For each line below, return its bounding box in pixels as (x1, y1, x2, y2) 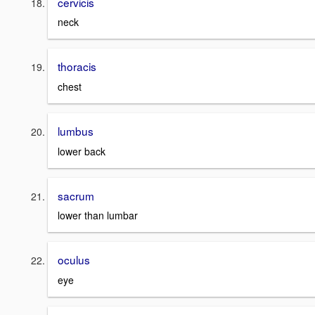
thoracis (58, 58, 96, 75)
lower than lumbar (58, 208, 138, 223)
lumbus (58, 123, 94, 139)
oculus (58, 252, 90, 268)
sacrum (58, 187, 94, 203)
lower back (58, 143, 105, 158)
